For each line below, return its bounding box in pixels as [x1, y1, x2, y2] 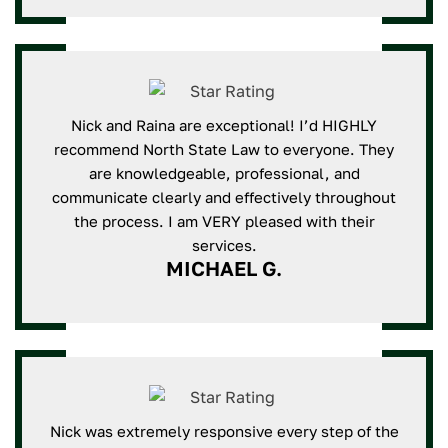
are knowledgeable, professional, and [88, 164, 360, 182]
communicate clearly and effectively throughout [52, 188, 396, 206]
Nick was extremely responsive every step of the [49, 422, 399, 440]
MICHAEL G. [166, 256, 282, 280]
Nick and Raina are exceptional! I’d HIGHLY [71, 116, 377, 134]
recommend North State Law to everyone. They [54, 140, 394, 158]
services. [191, 236, 257, 254]
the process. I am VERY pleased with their [73, 212, 375, 230]
